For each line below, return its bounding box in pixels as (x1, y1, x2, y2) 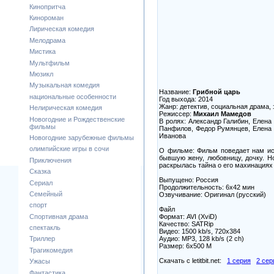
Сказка (29, 168, 51, 176)
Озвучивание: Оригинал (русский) (159, 190, 266, 198)
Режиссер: (159, 109, 193, 117)
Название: (159, 87, 193, 95)
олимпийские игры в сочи (29, 145, 109, 153)
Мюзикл (29, 70, 53, 78)
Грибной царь (193, 87, 240, 95)
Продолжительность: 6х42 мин (159, 183, 254, 191)
